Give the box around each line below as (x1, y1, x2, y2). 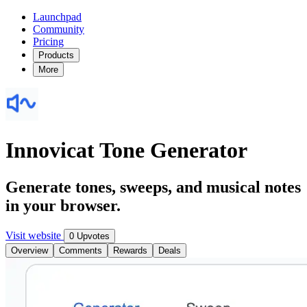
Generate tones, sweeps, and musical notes (5, 177, 301, 196)
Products (38, 50, 74, 60)
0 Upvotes (69, 230, 110, 241)
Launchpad (33, 11, 82, 23)
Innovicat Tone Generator (5, 138, 247, 163)
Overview (11, 245, 48, 256)
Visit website (5, 229, 64, 241)
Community (33, 23, 84, 35)
